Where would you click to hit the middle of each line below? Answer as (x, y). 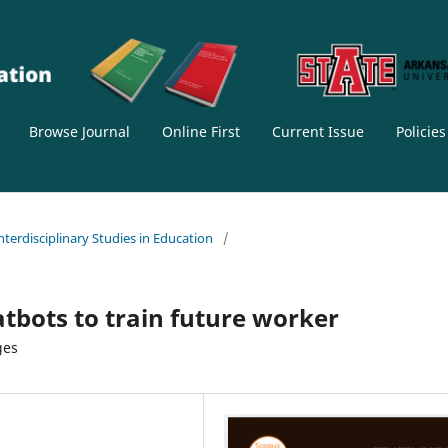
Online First (200, 132)
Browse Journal (79, 132)
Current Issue (317, 132)
